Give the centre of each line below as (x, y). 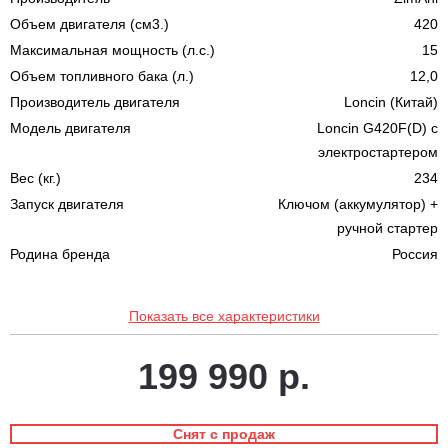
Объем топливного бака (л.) (102, 75)
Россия (415, 253)
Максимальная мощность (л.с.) (112, 49)
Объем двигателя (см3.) (89, 23)
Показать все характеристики (224, 315)
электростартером (378, 151)
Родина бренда (60, 253)
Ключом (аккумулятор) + (358, 203)
